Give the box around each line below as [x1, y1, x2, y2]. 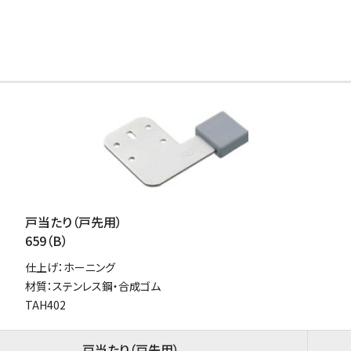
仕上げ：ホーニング [25, 259, 115, 275]
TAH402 [25, 296, 66, 313]
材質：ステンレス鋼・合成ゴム [25, 277, 161, 294]
